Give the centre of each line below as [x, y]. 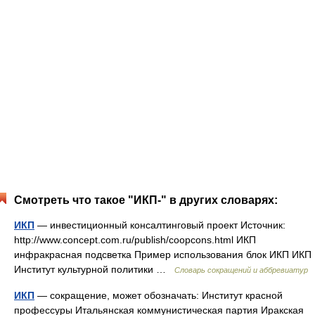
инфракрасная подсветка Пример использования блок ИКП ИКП [163, 255]
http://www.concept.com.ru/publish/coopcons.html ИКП [135, 240]
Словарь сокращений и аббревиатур [241, 270]
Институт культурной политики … [94, 269]
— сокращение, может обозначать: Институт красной [159, 295]
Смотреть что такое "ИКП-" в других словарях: [146, 200]
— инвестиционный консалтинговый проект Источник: [160, 225]
